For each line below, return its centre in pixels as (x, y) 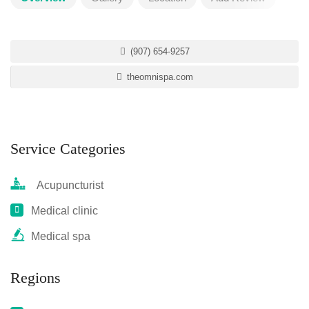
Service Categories (68, 149)
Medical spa (61, 236)
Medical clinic (64, 211)
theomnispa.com (159, 77)
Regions (36, 278)
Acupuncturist (67, 185)
